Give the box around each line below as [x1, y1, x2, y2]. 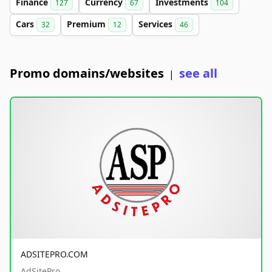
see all [179, 64, 217, 81]
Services [138, 18, 175, 30]
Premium [67, 18, 108, 30]
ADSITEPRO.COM [21, 248, 88, 260]
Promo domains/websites [10, 64, 164, 81]
